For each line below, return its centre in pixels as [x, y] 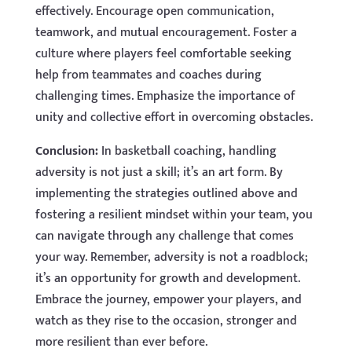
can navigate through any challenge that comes [164, 236]
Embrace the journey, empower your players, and [168, 299]
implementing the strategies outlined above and [166, 193]
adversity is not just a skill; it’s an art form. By [159, 172]
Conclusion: [66, 151]
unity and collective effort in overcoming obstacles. [174, 117]
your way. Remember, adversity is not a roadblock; [171, 257]
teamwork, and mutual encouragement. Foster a [166, 32]
